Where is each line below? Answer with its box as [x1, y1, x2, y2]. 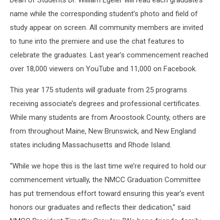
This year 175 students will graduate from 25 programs [10, 85, 187, 94]
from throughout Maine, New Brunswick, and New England [10, 126, 196, 136]
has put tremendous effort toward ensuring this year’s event [10, 189, 204, 198]
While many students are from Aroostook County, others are [10, 112, 206, 122]
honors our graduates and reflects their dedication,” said [10, 202, 191, 212]
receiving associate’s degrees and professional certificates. [10, 99, 201, 108]
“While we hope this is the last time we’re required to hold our [10, 161, 206, 170]
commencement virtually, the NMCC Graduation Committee [10, 175, 201, 184]
